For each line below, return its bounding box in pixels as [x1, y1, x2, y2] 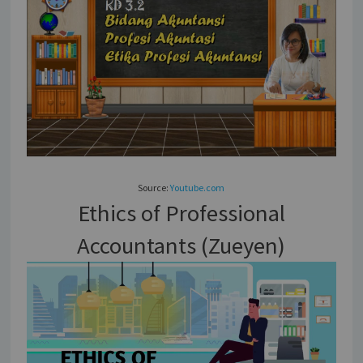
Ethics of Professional [77, 199, 285, 228]
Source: [138, 181, 171, 194]
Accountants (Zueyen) [77, 231, 286, 261]
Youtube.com [170, 181, 225, 194]
